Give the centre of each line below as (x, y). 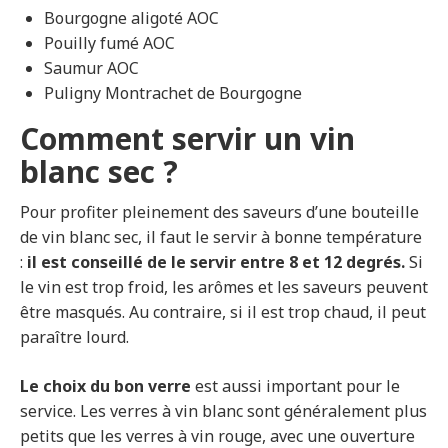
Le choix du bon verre (105, 386)
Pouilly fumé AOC (109, 43)
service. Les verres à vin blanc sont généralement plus (223, 411)
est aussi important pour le (295, 386)
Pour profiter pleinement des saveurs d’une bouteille (219, 212)
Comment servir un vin (187, 139)
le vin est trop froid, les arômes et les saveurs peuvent (224, 287)
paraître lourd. (74, 337)
